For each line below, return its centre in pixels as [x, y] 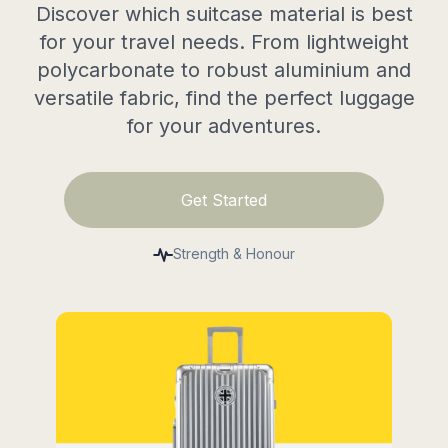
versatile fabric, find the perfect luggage [224, 98]
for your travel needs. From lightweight [224, 42]
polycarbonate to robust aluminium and [224, 70]
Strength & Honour [234, 253]
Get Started [224, 200]
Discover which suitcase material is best [224, 14]
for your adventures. [224, 126]
